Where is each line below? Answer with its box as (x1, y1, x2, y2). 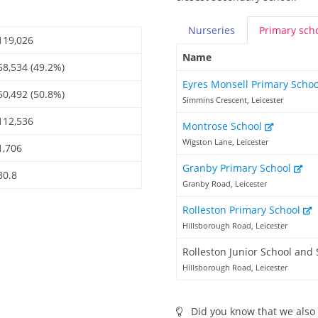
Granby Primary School (182, 161, 294, 175)
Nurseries (188, 23, 235, 38)
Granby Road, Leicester (182, 178, 267, 190)
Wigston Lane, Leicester (182, 136, 268, 148)
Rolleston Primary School (182, 203, 303, 217)
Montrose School (182, 119, 265, 133)
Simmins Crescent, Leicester (182, 94, 283, 106)
